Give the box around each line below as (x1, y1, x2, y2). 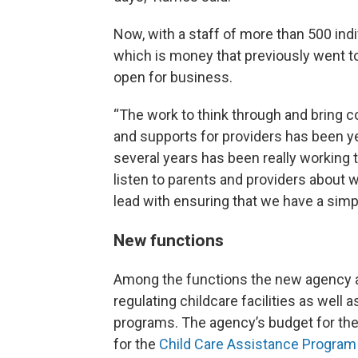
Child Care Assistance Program (159, 336, 356, 353)
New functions (113, 230, 224, 251)
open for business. (113, 69, 233, 86)
